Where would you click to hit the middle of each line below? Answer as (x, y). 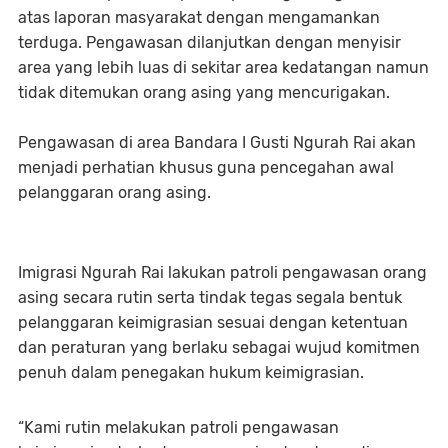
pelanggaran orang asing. (114, 192)
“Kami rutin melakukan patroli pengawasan (178, 427)
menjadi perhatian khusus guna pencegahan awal (206, 167)
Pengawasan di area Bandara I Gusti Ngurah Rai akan (217, 142)
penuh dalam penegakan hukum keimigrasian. (191, 372)
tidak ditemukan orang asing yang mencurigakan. (204, 92)
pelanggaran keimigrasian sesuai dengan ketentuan (213, 322)
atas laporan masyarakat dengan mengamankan (199, 17)
